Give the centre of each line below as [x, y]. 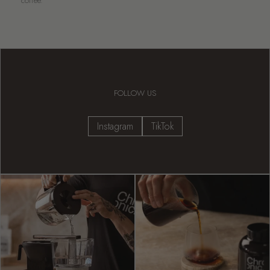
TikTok [162, 126]
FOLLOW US [135, 93]
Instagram [115, 126]
